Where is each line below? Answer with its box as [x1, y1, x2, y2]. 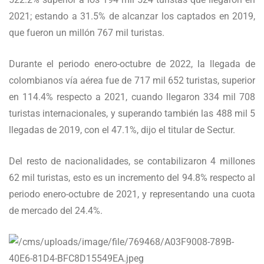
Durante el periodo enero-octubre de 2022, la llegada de [9, 58, 255, 70]
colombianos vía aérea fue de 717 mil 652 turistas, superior [9, 75, 255, 87]
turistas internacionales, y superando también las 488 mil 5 [9, 108, 255, 120]
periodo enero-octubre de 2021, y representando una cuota [9, 189, 255, 200]
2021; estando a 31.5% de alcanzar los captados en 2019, [9, 11, 255, 22]
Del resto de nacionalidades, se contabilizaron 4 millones [9, 156, 255, 167]
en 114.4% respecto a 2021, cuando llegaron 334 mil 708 [9, 91, 255, 103]
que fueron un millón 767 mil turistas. [9, 27, 164, 39]
